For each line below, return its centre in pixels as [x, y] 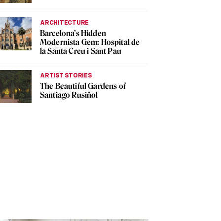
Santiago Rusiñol [69, 95]
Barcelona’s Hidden [73, 34]
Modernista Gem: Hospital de [90, 42]
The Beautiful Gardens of [83, 86]
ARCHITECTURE [65, 23]
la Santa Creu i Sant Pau [81, 51]
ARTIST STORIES [66, 75]
